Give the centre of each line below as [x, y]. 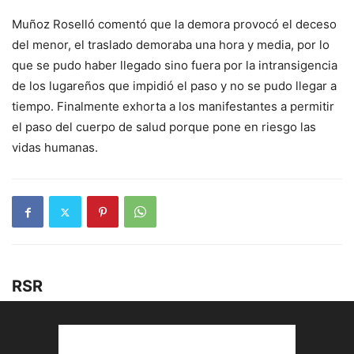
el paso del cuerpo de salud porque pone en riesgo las [164, 127]
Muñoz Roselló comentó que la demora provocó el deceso [174, 24]
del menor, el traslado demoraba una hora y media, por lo [171, 45]
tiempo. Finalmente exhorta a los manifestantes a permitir [173, 106]
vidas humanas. [55, 147]
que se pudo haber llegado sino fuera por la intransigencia [175, 65]
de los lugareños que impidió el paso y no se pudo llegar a [174, 86]
